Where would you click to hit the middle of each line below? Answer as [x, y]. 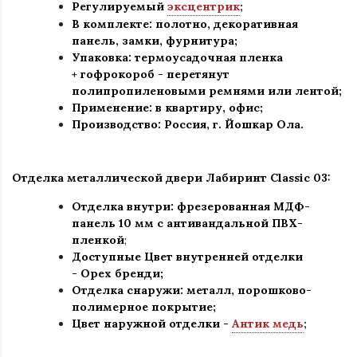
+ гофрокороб [115, 75]
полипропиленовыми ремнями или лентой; [207, 91]
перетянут [196, 75]
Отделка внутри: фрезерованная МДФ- [191, 207]
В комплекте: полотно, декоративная [185, 24]
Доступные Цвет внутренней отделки [187, 257]
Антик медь [268, 324]
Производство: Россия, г [145, 125]
